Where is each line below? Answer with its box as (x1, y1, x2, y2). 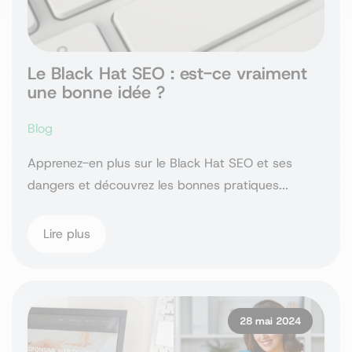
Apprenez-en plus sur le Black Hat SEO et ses (27, 155, 292, 171)
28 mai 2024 (240, 314, 301, 328)
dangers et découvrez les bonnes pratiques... (27, 177, 288, 193)
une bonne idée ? (27, 81, 165, 104)
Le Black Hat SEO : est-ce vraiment (27, 62, 307, 85)
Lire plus (43, 225, 90, 242)
